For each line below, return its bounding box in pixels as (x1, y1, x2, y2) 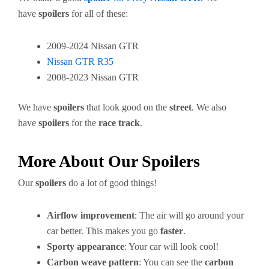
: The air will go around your (134, 210, 244, 220)
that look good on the (84, 102, 169, 112)
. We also (192, 102, 226, 112)
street (169, 102, 192, 112)
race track (98, 118, 140, 128)
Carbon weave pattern (47, 257, 139, 267)
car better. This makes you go (47, 226, 160, 236)
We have (18, 102, 53, 112)
